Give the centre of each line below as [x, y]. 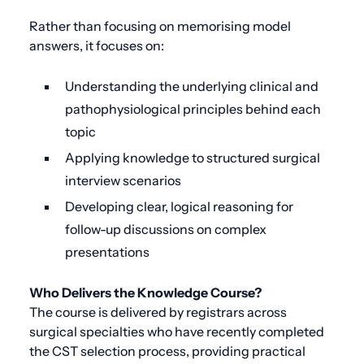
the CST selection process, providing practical [167, 351]
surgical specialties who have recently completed [177, 331]
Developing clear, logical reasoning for [179, 206]
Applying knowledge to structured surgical [193, 157]
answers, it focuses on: [97, 45]
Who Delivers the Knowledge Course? [145, 292]
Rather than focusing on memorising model [160, 26]
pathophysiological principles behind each [193, 108]
